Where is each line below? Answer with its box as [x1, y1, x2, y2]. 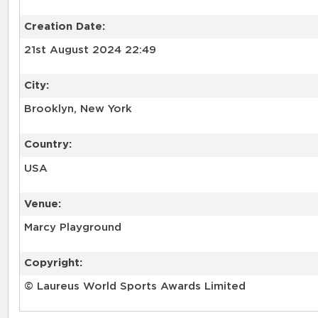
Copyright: [23, 258, 82, 269]
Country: [23, 139, 72, 150]
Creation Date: [23, 21, 105, 32]
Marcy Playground [23, 222, 121, 234]
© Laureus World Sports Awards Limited [23, 281, 246, 292]
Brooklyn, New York [23, 104, 132, 115]
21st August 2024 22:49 [23, 44, 156, 55]
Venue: [23, 198, 61, 209]
